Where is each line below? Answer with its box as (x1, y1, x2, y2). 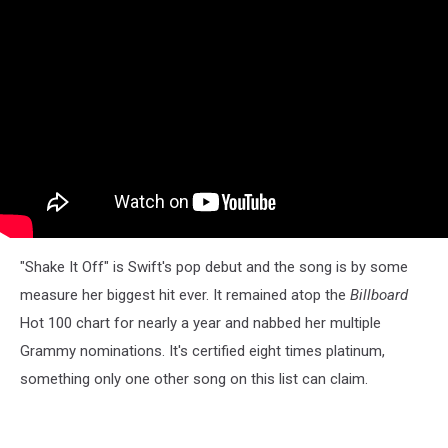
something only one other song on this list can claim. (20, 369, 368, 388)
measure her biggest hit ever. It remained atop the (20, 285, 350, 304)
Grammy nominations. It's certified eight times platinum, (20, 341, 385, 360)
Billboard (350, 285, 408, 304)
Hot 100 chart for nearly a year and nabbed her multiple (20, 313, 381, 332)
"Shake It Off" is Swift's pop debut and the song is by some (20, 257, 408, 276)
